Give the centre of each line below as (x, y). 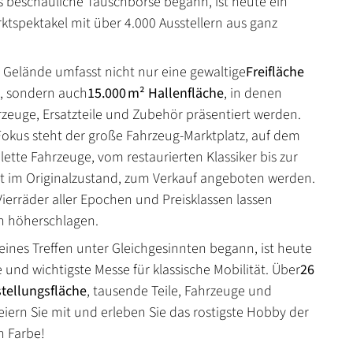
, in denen (253, 93)
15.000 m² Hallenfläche (156, 93)
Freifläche (275, 72)
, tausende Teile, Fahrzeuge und (179, 291)
